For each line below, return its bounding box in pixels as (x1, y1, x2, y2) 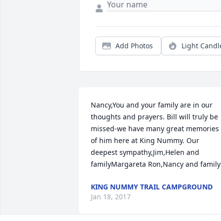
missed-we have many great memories (91, 124, 219, 134)
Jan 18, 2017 (91, 192, 131, 202)
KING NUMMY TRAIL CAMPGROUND (91, 182, 213, 192)
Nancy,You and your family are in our (91, 100, 213, 110)
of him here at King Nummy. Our (91, 136, 199, 146)
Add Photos (115, 41, 153, 51)
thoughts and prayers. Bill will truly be (91, 112, 218, 122)
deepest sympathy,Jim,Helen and (91, 147, 199, 157)
